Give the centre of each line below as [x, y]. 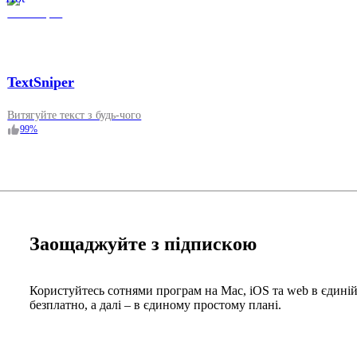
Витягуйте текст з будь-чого [75, 116]
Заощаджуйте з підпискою [143, 244]
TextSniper [41, 82]
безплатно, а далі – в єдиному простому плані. [155, 305]
